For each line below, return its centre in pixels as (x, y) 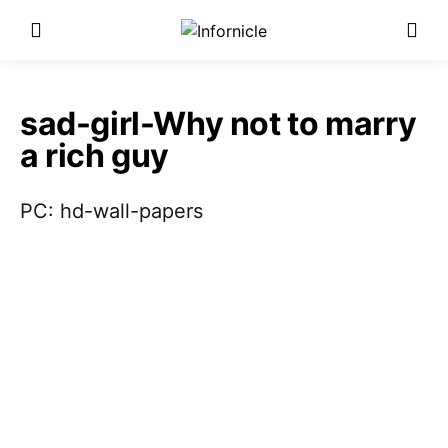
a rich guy (94, 155)
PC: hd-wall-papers (111, 211)
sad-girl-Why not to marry (219, 123)
